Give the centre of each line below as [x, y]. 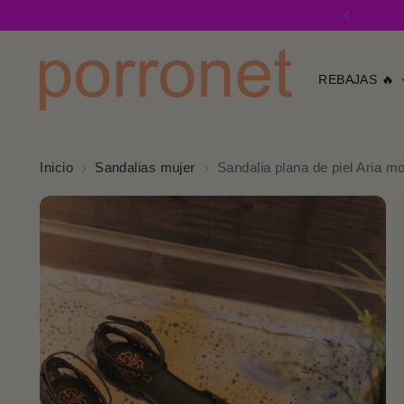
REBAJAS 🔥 [357, 79]
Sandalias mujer [145, 167]
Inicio [57, 167]
